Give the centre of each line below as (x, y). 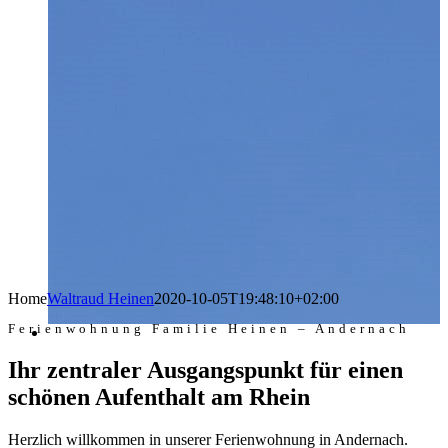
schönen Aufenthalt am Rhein (159, 396)
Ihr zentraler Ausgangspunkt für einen (205, 369)
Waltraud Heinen (100, 298)
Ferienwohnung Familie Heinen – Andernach (209, 328)
